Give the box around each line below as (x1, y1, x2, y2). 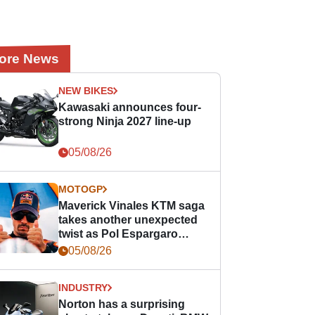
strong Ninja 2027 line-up (58, 115, 192, 127)
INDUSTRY (58, 282, 108, 293)
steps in (58, 242, 101, 254)
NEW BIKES (58, 85, 114, 96)
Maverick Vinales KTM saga (58, 200, 205, 212)
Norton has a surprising (58, 298, 186, 310)
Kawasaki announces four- (58, 101, 202, 113)
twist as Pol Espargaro (58, 228, 179, 240)
